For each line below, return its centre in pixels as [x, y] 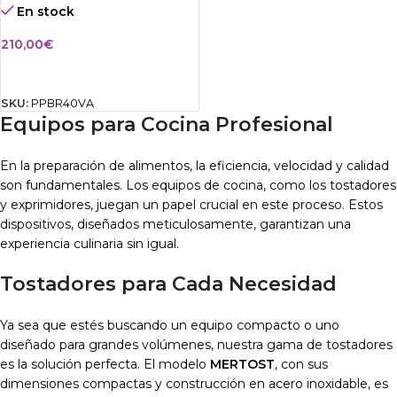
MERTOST [242, 364]
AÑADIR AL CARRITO [75, 71]
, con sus [301, 364]
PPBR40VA [62, 103]
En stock [46, 11]
